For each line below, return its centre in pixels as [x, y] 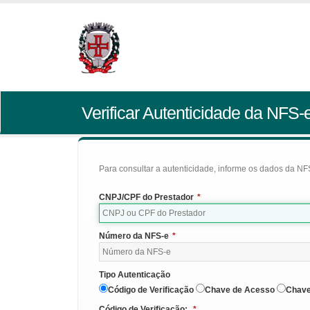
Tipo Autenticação [135, 275]
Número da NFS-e [134, 236]
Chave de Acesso [240, 290]
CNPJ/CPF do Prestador [146, 197]
